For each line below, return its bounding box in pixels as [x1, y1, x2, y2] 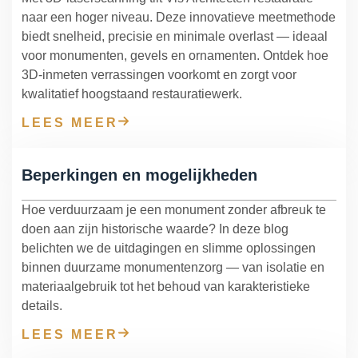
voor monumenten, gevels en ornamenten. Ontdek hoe [22, 48, 328, 62]
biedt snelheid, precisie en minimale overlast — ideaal [22, 29, 328, 43]
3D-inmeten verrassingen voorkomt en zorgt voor [22, 67, 296, 82]
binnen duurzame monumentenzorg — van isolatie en [22, 260, 324, 274]
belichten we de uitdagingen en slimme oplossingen [22, 241, 316, 255]
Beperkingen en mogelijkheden [22, 165, 257, 184]
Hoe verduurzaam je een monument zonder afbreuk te [22, 202, 326, 217]
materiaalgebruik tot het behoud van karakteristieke [22, 279, 310, 293]
